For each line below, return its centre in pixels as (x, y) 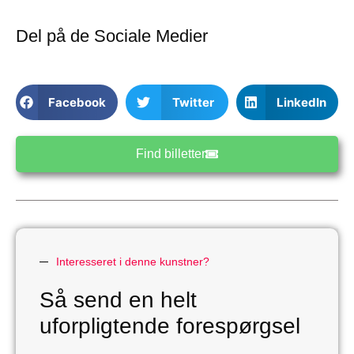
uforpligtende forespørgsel (170, 326)
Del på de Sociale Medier (112, 36)
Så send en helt (118, 300)
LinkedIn (301, 102)
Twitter (193, 102)
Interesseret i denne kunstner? (133, 262)
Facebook (77, 102)
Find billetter (171, 154)
